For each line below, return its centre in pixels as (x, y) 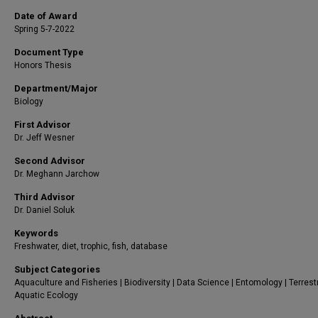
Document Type (49, 52)
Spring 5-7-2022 (44, 29)
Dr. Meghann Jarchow (57, 174)
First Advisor (43, 125)
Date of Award (46, 16)
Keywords (36, 233)
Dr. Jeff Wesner (44, 138)
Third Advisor (45, 197)
